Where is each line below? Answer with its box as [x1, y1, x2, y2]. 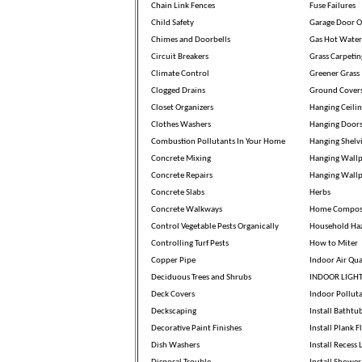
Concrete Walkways [150, 204, 222, 214]
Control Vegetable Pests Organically [150, 221, 279, 231]
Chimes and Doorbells [150, 35, 230, 44]
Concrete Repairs [150, 170, 213, 180]
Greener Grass [309, 69, 360, 78]
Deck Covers [150, 289, 195, 299]
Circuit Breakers [150, 52, 208, 61]
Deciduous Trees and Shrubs [150, 272, 251, 282]
